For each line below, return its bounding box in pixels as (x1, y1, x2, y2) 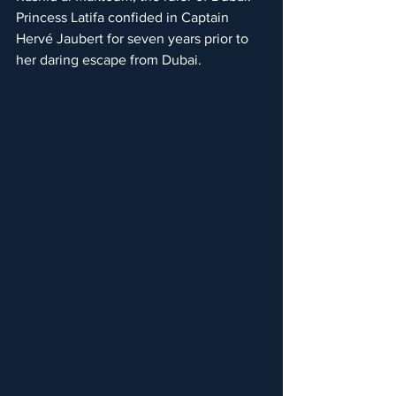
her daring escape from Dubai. (16, 52, 202, 68)
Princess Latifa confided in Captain (16, 10, 232, 26)
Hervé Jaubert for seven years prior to (16, 31, 252, 47)
